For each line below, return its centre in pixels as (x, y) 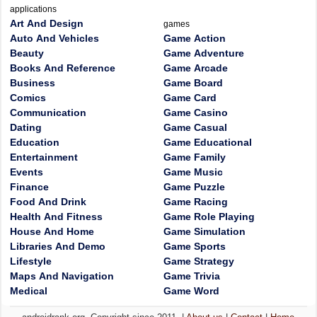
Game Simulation (204, 231)
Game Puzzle (194, 187)
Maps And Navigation (62, 276)
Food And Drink (48, 202)
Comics (28, 98)
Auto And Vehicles (54, 38)
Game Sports (195, 246)
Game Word (191, 291)
